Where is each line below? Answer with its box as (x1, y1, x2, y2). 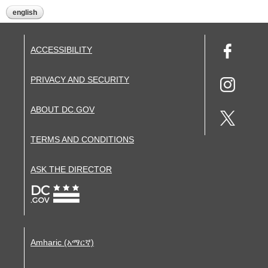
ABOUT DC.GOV (31, 105, 95, 114)
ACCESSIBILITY (31, 45, 92, 54)
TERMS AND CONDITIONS (31, 135, 134, 144)
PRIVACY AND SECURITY (31, 75, 129, 84)
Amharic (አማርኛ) (31, 237, 94, 247)
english (13, 8, 37, 17)
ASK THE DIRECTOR (31, 165, 112, 174)
